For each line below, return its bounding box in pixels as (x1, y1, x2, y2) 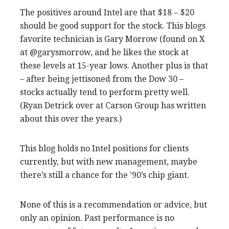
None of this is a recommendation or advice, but (20, 199, 207, 210)
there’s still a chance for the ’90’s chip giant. (20, 170, 189, 180)
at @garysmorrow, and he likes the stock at (20, 47, 189, 57)
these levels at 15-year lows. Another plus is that (20, 60, 208, 71)
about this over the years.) (20, 113, 122, 124)
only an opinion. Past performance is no (20, 213, 174, 223)
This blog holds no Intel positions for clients (20, 143, 189, 153)
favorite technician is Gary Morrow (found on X (20, 34, 205, 44)
